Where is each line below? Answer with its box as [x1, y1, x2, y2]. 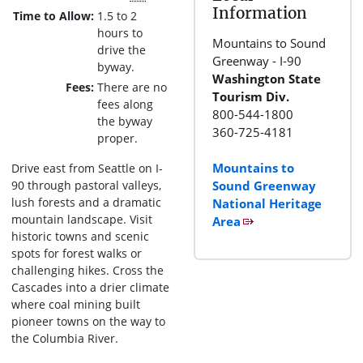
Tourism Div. [212, 88, 289, 105]
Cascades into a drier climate [11, 279, 169, 295]
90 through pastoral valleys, [11, 177, 161, 193]
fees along [97, 96, 153, 112]
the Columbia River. [11, 330, 118, 346]
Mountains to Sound [212, 34, 326, 51]
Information [212, 3, 307, 23]
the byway [97, 113, 152, 129]
